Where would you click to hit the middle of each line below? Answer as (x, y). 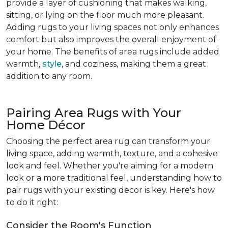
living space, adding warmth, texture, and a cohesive (112, 153)
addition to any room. (49, 76)
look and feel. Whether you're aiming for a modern (110, 166)
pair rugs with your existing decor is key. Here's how (110, 190)
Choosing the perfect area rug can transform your (108, 141)
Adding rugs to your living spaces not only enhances (112, 27)
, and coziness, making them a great (134, 64)
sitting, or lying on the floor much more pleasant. (105, 15)
